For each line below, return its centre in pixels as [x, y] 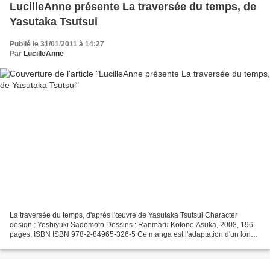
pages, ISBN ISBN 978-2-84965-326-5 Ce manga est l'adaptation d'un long [132, 234]
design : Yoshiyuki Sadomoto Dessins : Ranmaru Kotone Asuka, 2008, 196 [131, 224]
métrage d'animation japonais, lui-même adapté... [90, 244]
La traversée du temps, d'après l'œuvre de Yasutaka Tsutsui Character [124, 215]
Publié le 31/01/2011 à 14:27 [57, 44]
